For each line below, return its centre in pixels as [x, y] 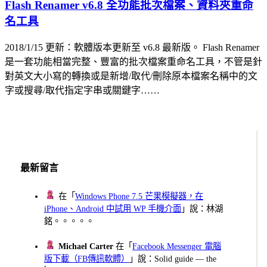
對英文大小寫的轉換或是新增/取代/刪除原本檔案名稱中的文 [131, 76]
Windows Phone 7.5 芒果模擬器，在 [139, 196]
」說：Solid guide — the [173, 258]
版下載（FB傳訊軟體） [87, 258]
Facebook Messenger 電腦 [177, 246]
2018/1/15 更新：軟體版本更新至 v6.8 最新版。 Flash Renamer [132, 48]
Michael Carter [86, 246]
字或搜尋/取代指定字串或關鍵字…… [82, 91]
